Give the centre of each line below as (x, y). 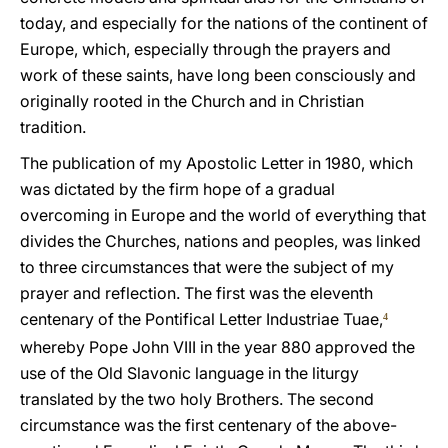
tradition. (53, 127)
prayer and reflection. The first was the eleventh (196, 293)
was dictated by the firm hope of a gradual (177, 189)
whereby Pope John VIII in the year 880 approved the (217, 347)
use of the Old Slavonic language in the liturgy (189, 373)
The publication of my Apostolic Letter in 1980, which (216, 163)
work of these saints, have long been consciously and (218, 75)
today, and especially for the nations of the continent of (224, 23)
